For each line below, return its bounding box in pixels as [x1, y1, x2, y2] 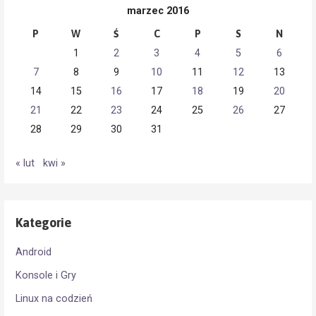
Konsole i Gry [16, 269, 77, 281]
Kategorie [16, 214, 72, 230]
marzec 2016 [126, 4, 189, 17]
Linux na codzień [16, 292, 93, 305]
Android [16, 245, 52, 258]
